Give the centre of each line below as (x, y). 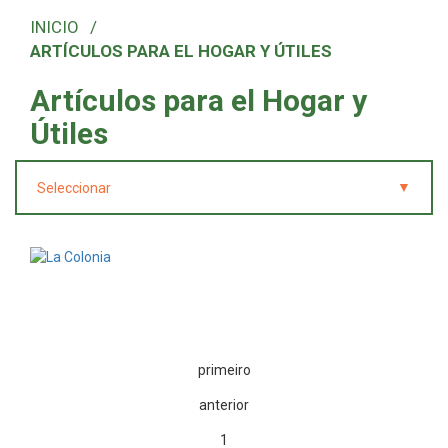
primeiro (224, 370)
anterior (224, 405)
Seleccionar (74, 188)
